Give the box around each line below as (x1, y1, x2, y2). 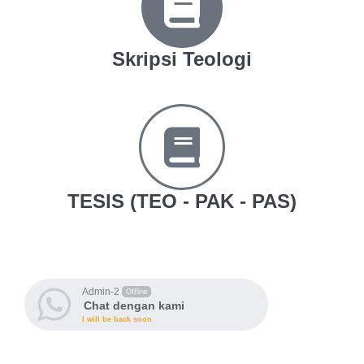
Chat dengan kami (84, 299, 184, 312)
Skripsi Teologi (112, 48, 252, 70)
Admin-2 (82, 286, 119, 297)
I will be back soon (82, 315, 152, 323)
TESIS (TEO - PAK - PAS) (67, 190, 297, 212)
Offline (125, 288, 148, 296)
